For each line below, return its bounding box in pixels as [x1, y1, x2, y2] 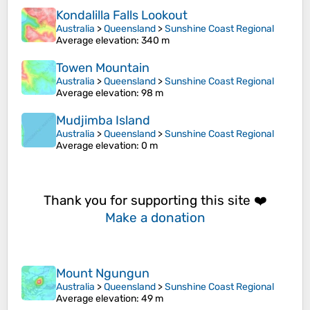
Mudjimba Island [56, 113, 150, 129]
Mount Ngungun [56, 266, 149, 282]
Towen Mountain [56, 60, 149, 76]
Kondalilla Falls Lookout [56, 8, 188, 24]
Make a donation [104, 209, 206, 226]
